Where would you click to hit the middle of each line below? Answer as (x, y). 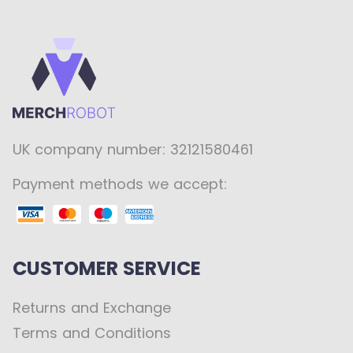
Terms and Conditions (92, 333)
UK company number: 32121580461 (133, 149)
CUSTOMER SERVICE (107, 268)
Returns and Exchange (92, 308)
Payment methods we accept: (120, 184)
